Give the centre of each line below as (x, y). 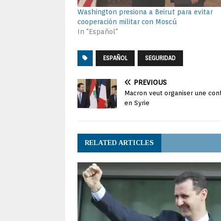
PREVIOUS (150, 82)
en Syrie (137, 103)
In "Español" (98, 31)
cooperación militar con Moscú (127, 21)
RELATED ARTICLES (119, 143)
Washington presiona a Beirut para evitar (145, 12)
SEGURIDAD (160, 58)
